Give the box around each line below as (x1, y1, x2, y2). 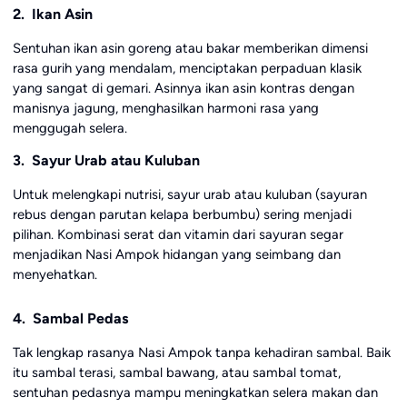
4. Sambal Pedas (12, 310, 128, 328)
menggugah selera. (12, 119, 127, 136)
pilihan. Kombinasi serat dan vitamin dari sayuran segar (12, 225, 343, 243)
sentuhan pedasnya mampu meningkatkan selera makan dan (12, 384, 378, 402)
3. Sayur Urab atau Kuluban (12, 151, 200, 169)
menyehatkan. (12, 265, 97, 283)
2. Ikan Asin (12, 5, 93, 23)
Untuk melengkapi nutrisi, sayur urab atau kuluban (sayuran (12, 185, 367, 203)
